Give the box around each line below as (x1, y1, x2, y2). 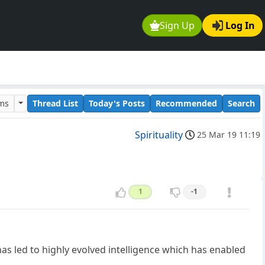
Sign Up (160, 19, 195, 33)
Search (228, 97, 255, 109)
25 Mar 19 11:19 (197, 129, 260, 141)
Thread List (33, 97, 78, 109)
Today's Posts (89, 97, 145, 109)
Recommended (156, 97, 217, 109)
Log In (225, 19, 255, 33)
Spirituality (135, 128, 183, 142)
